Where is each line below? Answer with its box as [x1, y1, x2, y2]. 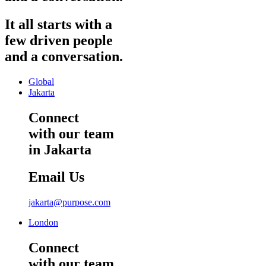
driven [30, 32, 69, 48]
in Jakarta [28, 141, 91, 157]
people [73, 32, 113, 48]
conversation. [42, 48, 123, 64]
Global [28, 76, 54, 87]
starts [37, 16, 71, 32]
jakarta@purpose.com [28, 197, 110, 208]
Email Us [28, 169, 84, 185]
